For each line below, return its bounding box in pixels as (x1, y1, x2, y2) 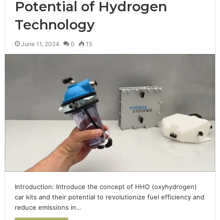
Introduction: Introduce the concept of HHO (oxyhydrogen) (14, 183, 197, 191)
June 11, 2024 (21, 40, 59, 48)
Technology (14, 16, 95, 33)
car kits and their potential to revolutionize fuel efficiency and (14, 193, 204, 201)
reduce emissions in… (14, 203, 82, 212)
